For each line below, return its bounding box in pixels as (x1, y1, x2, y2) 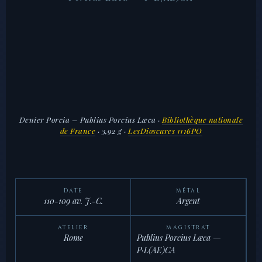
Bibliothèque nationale (162, 114, 243, 125)
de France (60, 125, 95, 136)
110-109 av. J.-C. (43, 195, 103, 207)
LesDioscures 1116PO (128, 125, 202, 136)
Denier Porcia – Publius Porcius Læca (19, 114, 156, 125)
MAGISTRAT (166, 224, 211, 232)
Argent (177, 195, 200, 207)
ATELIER (57, 224, 89, 232)
